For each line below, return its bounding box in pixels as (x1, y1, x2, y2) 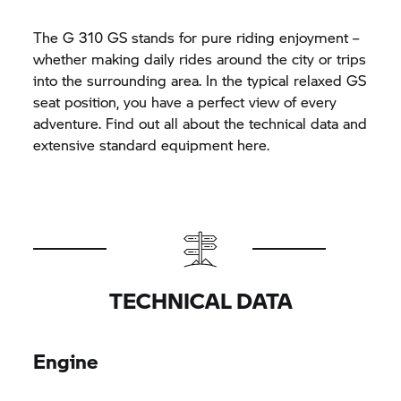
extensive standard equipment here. (33, 134, 270, 155)
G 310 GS (63, 27, 128, 47)
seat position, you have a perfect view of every (33, 91, 337, 112)
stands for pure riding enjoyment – (127, 27, 360, 47)
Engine (33, 346, 99, 375)
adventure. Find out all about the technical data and (33, 113, 368, 133)
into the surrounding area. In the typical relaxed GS (33, 70, 367, 90)
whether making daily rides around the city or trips (33, 48, 367, 69)
